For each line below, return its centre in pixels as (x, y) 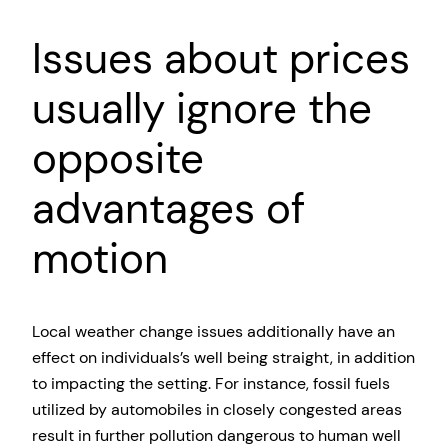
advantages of (168, 209)
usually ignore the (202, 109)
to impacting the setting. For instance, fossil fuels (211, 383)
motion (100, 259)
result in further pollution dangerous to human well (216, 435)
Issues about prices (221, 59)
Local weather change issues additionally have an (213, 331)
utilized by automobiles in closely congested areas (217, 409)
